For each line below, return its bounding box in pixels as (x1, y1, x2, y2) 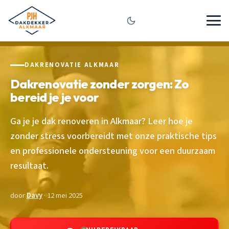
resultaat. (10, 158, 49, 172)
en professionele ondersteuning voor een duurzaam (10, 144, 215, 157)
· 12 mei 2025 (42, 190, 83, 201)
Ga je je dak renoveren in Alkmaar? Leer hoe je (10, 114, 193, 128)
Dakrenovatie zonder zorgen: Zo (10, 76, 189, 91)
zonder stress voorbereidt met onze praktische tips (10, 129, 217, 143)
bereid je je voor (10, 89, 99, 105)
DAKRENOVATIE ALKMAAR (25, 60, 120, 70)
